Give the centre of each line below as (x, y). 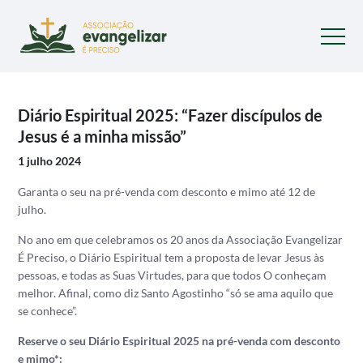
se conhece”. (48, 311)
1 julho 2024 (50, 161)
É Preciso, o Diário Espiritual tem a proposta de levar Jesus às (171, 257)
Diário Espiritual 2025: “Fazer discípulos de (171, 115)
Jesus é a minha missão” (102, 136)
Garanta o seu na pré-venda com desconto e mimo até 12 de (167, 192)
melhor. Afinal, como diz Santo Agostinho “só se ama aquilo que (176, 293)
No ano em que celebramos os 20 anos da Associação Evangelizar (181, 239)
